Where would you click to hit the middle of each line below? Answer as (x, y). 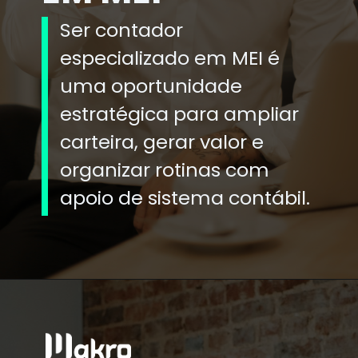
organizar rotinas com (165, 170)
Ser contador (122, 30)
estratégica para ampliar (180, 114)
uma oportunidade (151, 86)
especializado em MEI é (170, 58)
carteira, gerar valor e (162, 142)
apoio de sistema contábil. (185, 198)
